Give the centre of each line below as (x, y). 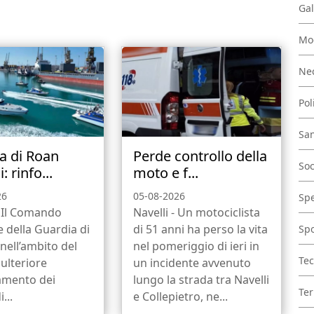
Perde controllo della (200, 156)
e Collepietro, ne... (180, 297)
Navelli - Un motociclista (196, 213)
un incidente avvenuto (192, 263)
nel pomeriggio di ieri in (196, 246)
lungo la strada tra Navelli (201, 280)
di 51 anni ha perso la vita (200, 230)
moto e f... (165, 173)
